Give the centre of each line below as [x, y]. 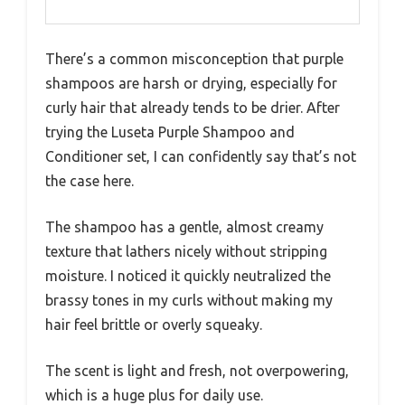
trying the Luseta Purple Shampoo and [170, 132]
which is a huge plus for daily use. [154, 395]
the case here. [89, 180]
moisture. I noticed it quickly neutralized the [188, 275]
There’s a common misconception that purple [194, 58]
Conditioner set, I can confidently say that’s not [201, 156]
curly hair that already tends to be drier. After [193, 107]
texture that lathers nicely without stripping [186, 251]
